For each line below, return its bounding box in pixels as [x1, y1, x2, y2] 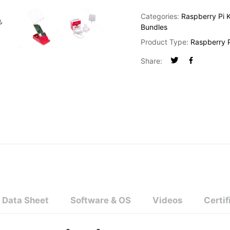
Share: [141, 56, 162, 65]
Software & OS [70, 195, 131, 205]
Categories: [141, 12, 181, 21]
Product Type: [141, 37, 190, 46]
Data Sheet [2, 195, 49, 205]
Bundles [141, 23, 167, 31]
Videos [152, 195, 182, 205]
